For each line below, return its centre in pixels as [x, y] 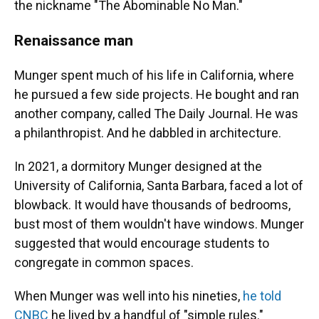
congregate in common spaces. [104, 262]
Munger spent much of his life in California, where [154, 75]
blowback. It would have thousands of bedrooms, [152, 205]
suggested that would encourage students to [142, 243]
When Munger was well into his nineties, [129, 296]
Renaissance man [74, 40]
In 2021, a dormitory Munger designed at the [138, 166]
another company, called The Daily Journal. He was [156, 114]
